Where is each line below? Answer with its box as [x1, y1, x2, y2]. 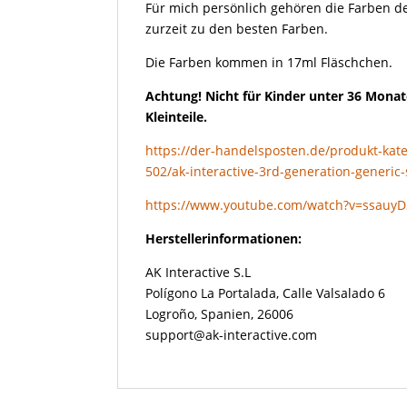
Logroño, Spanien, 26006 [145, 304, 294, 323]
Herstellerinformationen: [145, 229, 303, 247]
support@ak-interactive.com [145, 325, 318, 343]
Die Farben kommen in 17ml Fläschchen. [145, 53, 393, 71]
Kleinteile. [145, 107, 208, 125]
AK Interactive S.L [145, 263, 252, 281]
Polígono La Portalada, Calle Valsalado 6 [145, 283, 386, 302]
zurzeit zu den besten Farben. [145, 19, 329, 37]
